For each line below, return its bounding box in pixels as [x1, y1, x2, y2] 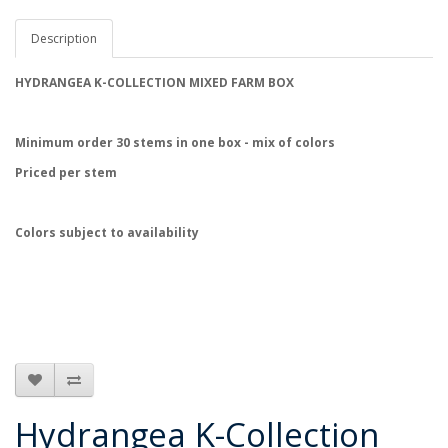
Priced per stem [15, 164, 117, 182]
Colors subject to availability [15, 224, 199, 242]
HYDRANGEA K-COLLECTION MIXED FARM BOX [15, 74, 294, 92]
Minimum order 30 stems [15, 134, 176, 152]
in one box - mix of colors [176, 134, 335, 152]
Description [31, 30, 97, 48]
